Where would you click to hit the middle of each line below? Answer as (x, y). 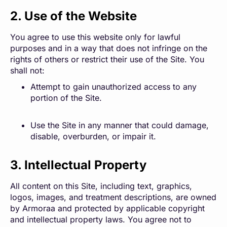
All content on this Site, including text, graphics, (101, 186)
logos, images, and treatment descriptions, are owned (113, 197)
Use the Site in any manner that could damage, (120, 125)
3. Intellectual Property (78, 165)
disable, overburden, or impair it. (93, 136)
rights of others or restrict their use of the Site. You (107, 59)
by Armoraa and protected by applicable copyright (107, 208)
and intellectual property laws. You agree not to (101, 219)
